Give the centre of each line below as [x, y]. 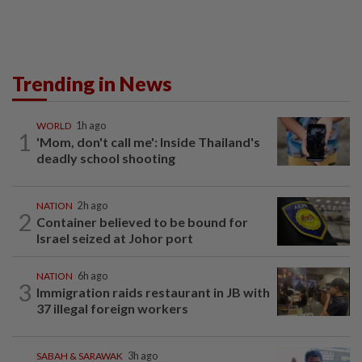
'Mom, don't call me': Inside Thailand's [148, 142]
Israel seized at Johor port [115, 238]
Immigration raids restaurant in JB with [153, 293]
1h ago [91, 126]
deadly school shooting [106, 158]
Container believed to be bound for [142, 222]
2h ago [93, 206]
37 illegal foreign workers [112, 309]
